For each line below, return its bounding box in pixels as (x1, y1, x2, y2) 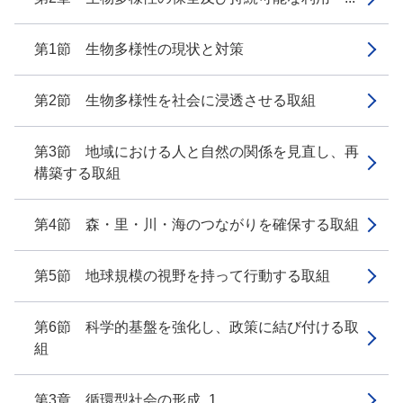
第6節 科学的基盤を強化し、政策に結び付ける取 (34, 319, 359, 335)
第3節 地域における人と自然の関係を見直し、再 (34, 144, 359, 159)
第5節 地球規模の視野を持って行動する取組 (34, 268, 330, 283)
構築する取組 (34, 166, 121, 181)
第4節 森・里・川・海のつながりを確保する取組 (34, 217, 359, 232)
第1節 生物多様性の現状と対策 (34, 41, 244, 57)
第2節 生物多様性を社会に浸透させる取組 (34, 93, 316, 108)
